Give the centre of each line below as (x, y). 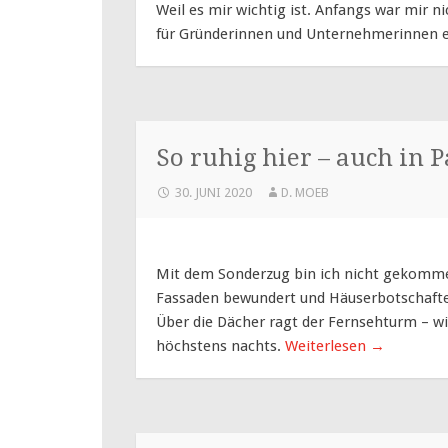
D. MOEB (304, 193)
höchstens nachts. (220, 346)
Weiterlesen (327, 346)
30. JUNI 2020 (213, 193)
